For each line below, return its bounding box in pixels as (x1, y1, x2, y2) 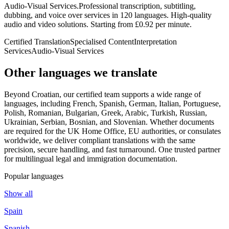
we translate (90, 65, 157, 79)
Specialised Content (70, 37, 134, 47)
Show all (4, 189, 33, 198)
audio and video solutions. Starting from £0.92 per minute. (4, 20, 192, 29)
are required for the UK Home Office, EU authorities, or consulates (4, 126, 221, 135)
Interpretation (134, 37, 177, 47)
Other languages (4, 65, 90, 79)
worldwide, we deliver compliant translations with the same (4, 135, 195, 145)
